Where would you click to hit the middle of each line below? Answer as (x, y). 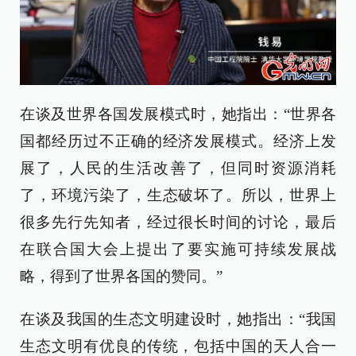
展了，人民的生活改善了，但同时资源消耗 (178, 168)
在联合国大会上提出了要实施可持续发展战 (178, 249)
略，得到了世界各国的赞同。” (121, 276)
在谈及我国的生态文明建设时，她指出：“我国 (178, 319)
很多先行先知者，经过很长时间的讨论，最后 (178, 222)
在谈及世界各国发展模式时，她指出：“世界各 (178, 114)
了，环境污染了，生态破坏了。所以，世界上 (178, 195)
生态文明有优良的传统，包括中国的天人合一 (178, 346)
